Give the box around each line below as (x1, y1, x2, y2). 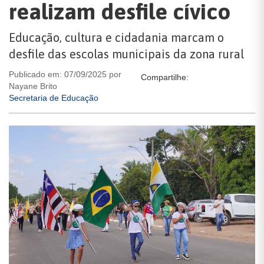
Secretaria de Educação (9, 93, 98, 103)
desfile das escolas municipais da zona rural (9, 47, 244, 61)
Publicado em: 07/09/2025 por (9, 70, 121, 79)
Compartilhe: (141, 72, 189, 82)
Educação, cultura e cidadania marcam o (9, 31, 224, 44)
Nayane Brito (9, 81, 57, 91)
